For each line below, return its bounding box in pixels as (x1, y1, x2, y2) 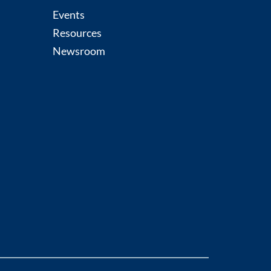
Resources (53, 26, 102, 40)
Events (53, 8, 85, 22)
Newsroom (53, 44, 106, 58)
